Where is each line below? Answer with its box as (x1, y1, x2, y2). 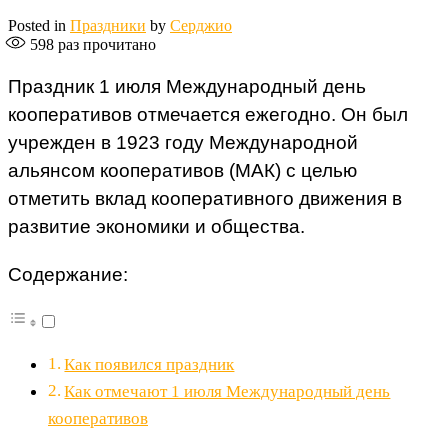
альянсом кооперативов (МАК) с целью (8, 160, 357, 182)
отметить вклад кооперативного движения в (8, 188, 402, 210)
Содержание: (8, 263, 128, 285)
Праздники (70, 17, 146, 35)
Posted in (8, 17, 70, 35)
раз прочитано (54, 36, 156, 54)
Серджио (170, 17, 232, 35)
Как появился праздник (64, 354, 235, 374)
